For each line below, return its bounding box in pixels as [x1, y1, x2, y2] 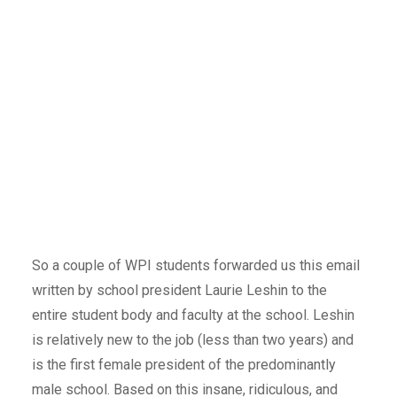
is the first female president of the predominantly [31, 355, 336, 373]
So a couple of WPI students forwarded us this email [31, 256, 360, 274]
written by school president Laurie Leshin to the [31, 281, 327, 299]
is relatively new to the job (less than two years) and [31, 331, 354, 348]
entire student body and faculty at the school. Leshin [31, 306, 354, 323]
